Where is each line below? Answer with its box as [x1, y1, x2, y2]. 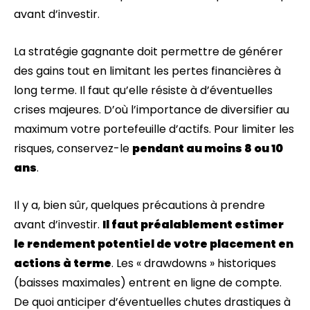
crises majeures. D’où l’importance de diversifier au [14, 102, 289, 118]
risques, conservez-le [14, 140, 132, 156]
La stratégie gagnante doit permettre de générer [14, 44, 283, 60]
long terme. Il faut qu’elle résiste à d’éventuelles [14, 82, 273, 98]
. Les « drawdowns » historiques [111, 255, 276, 271]
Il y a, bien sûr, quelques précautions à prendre [14, 197, 265, 213]
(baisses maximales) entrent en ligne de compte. [14, 275, 282, 291]
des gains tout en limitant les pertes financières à [14, 63, 281, 79]
